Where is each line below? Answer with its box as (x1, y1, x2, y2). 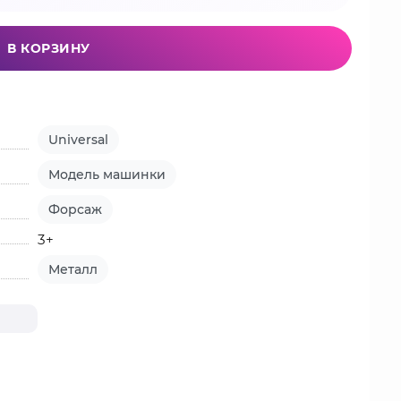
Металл (48, 261, 98, 277)
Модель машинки (48, 166, 166, 183)
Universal (48, 132, 109, 148)
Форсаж (48, 201, 103, 218)
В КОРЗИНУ (7, 40, 90, 56)
